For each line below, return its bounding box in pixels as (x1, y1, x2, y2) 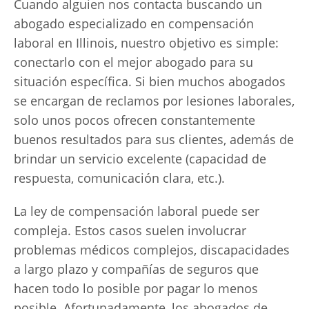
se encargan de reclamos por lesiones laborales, (14, 92, 295, 109)
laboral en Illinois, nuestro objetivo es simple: (14, 34, 279, 51)
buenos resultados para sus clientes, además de (14, 131, 294, 148)
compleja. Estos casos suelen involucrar (14, 222, 246, 239)
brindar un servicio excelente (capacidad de (14, 150, 266, 167)
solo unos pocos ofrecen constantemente (14, 112, 255, 128)
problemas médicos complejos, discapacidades (14, 241, 290, 258)
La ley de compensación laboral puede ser (14, 203, 259, 219)
